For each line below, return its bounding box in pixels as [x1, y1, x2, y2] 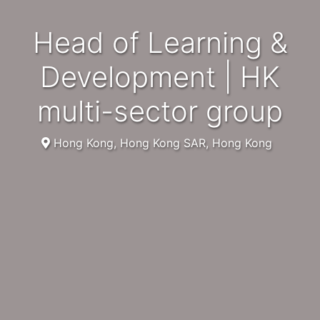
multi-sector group [37, 94, 283, 129]
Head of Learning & [32, 25, 54, 61]
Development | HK [40, 59, 280, 95]
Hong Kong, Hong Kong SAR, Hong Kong [49, 136, 272, 151]
